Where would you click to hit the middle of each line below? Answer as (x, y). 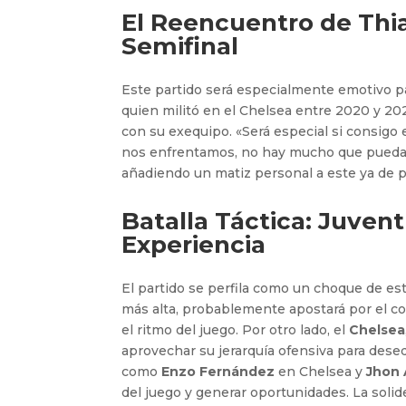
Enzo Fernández (218, 371)
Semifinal (180, 46)
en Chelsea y (321, 371)
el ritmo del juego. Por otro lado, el (236, 329)
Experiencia (194, 244)
